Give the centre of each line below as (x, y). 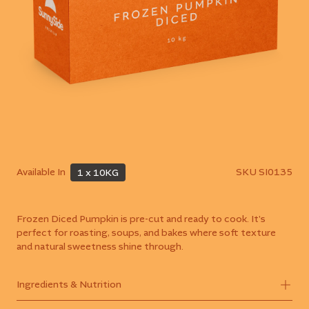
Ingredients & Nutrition (69, 285)
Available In (41, 172)
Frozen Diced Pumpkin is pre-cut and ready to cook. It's (141, 219)
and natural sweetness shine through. (100, 247)
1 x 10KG (98, 173)
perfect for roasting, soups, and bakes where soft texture (146, 233)
